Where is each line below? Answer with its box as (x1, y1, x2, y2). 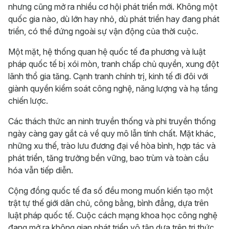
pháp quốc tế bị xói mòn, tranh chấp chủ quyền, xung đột (8, 59, 219, 69)
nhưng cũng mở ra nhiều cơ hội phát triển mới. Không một (8, 2, 217, 12)
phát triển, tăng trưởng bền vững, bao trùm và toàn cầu (8, 153, 209, 163)
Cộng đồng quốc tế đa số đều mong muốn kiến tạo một (8, 186, 213, 196)
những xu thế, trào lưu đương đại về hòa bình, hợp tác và (8, 141, 216, 151)
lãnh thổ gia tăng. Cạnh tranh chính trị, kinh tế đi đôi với (8, 71, 208, 81)
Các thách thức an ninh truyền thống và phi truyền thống (8, 116, 216, 126)
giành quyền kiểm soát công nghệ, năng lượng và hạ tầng (8, 83, 218, 94)
